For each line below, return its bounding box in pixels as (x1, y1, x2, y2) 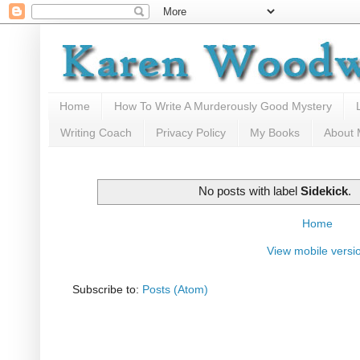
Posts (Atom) (142, 282, 208, 296)
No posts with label (198, 184, 301, 198)
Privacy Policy (156, 126, 226, 140)
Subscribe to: (72, 282, 142, 296)
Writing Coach (60, 126, 132, 140)
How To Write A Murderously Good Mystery (114, 100, 332, 113)
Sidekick (301, 184, 349, 198)
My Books (250, 126, 300, 140)
